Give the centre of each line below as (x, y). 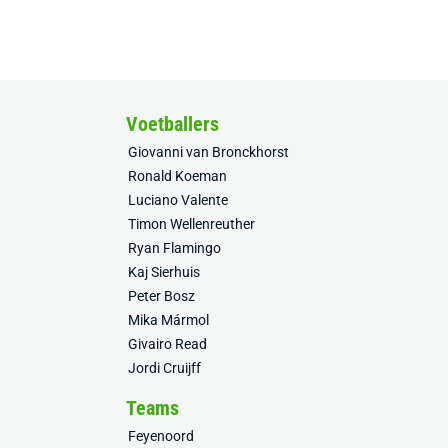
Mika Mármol (168, 320)
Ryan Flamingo (174, 248)
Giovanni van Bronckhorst (208, 152)
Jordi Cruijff (164, 368)
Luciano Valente (178, 200)
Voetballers (172, 124)
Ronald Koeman (177, 176)
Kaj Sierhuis (164, 272)
